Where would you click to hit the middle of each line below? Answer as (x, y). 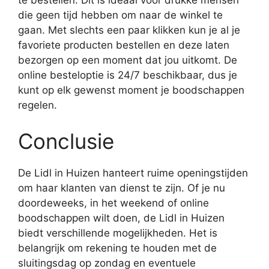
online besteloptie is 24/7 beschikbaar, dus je (128, 75)
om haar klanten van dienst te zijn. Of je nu (122, 188)
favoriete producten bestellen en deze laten (124, 45)
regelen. (38, 105)
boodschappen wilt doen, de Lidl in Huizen (121, 218)
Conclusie (66, 141)
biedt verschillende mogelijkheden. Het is (118, 233)
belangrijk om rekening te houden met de (117, 248)
